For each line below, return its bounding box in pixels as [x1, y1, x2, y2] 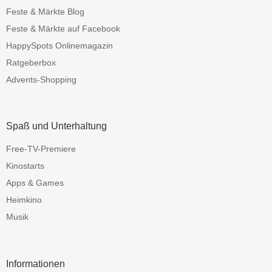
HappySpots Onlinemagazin [6, 40, 113, 50]
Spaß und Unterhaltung [6, 120, 107, 131]
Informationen [6, 258, 65, 269]
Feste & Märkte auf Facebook [6, 23, 120, 33]
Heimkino [6, 195, 42, 205]
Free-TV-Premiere [6, 144, 76, 154]
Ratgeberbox [6, 57, 56, 67]
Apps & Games [6, 178, 64, 188]
